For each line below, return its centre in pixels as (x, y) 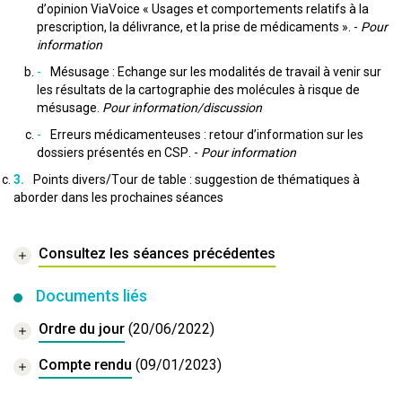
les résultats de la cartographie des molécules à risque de (198, 90)
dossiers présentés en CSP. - (119, 153)
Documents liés (92, 296)
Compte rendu (85, 365)
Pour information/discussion (181, 108)
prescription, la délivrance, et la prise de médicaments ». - (199, 27)
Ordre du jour (82, 329)
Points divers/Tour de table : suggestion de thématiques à (197, 179)
